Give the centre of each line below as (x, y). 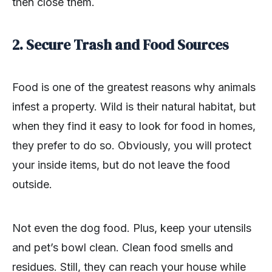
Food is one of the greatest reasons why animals (134, 87)
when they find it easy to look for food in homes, (134, 126)
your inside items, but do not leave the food (121, 165)
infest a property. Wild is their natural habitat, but (134, 106)
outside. (32, 184)
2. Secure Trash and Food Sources (121, 45)
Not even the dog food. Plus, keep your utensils (132, 228)
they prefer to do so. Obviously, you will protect (132, 145)
